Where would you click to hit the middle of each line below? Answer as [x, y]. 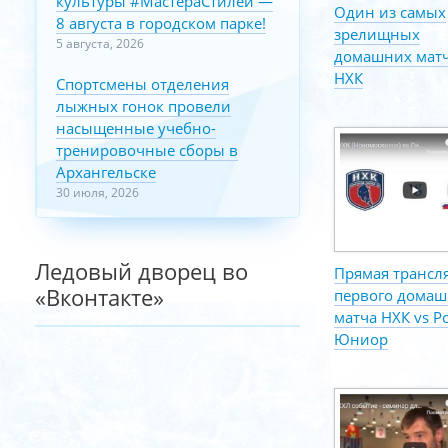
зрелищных [376, 34]
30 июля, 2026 [97, 192]
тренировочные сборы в [147, 150]
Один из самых [389, 12]
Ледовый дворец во [141, 271]
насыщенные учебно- [136, 128]
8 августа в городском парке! [161, 23]
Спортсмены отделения [142, 84]
